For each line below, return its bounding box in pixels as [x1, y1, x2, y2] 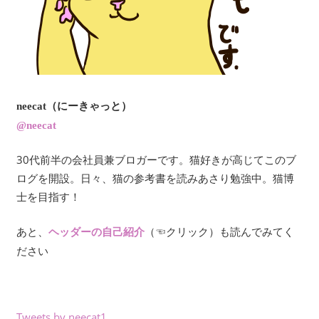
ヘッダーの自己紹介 [48, 226, 145, 238]
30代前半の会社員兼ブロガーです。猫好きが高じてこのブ [16, 152, 296, 167]
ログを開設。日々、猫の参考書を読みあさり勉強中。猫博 [16, 171, 294, 186]
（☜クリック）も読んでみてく [144, 224, 294, 239]
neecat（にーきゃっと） [16, 100, 132, 112]
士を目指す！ [16, 189, 80, 204]
